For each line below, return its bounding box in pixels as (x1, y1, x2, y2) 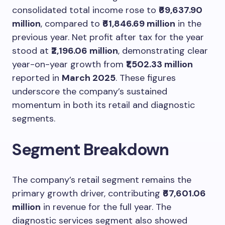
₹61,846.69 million (102, 17, 175, 30)
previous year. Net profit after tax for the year (12, 31, 204, 43)
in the (175, 17, 201, 30)
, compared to (41, 17, 102, 30)
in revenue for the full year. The (41, 200, 171, 213)
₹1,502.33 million (126, 58, 193, 70)
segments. (12, 112, 55, 125)
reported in (12, 71, 62, 84)
